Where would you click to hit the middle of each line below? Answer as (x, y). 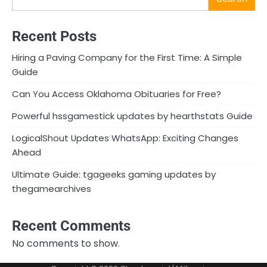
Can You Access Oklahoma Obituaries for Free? (117, 94)
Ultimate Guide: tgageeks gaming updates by (114, 175)
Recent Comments (71, 226)
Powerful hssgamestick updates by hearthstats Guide (132, 116)
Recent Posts (54, 37)
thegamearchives (52, 189)
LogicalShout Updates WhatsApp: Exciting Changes (125, 138)
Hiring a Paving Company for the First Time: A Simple (127, 58)
